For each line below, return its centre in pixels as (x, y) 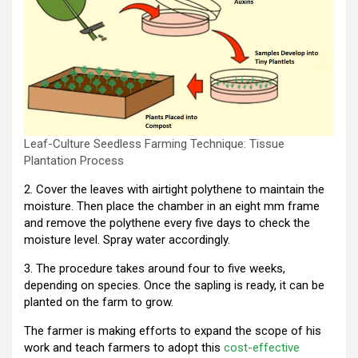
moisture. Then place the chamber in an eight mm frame (172, 206)
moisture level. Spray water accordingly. (127, 239)
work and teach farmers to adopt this (124, 347)
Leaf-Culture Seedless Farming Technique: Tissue (154, 143)
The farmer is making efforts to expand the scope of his (173, 330)
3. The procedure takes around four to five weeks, (155, 268)
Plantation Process (74, 160)
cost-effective (262, 347)
